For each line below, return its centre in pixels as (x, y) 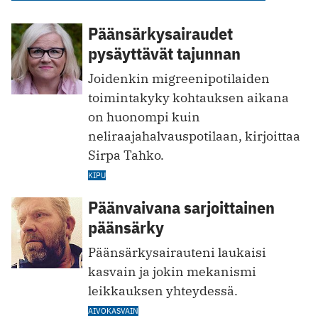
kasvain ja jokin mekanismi (172, 271)
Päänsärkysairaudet (160, 33)
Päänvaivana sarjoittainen (181, 207)
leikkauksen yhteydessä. (163, 290)
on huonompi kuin (144, 116)
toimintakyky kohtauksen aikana (188, 97)
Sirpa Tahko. (126, 155)
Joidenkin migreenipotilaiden (179, 78)
